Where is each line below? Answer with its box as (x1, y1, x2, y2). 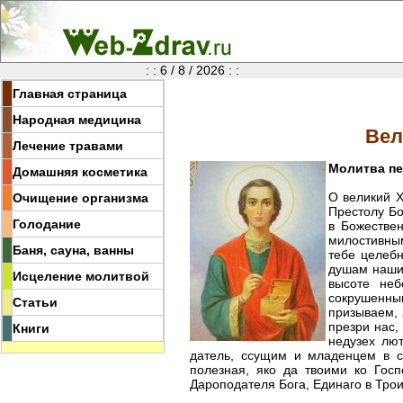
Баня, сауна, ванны (13, 243, 134, 257)
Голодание (13, 217, 81, 231)
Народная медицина (13, 112, 141, 127)
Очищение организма (13, 191, 148, 205)
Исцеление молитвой (13, 269, 149, 283)
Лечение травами (13, 139, 123, 153)
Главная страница (13, 86, 127, 101)
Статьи (13, 295, 58, 309)
